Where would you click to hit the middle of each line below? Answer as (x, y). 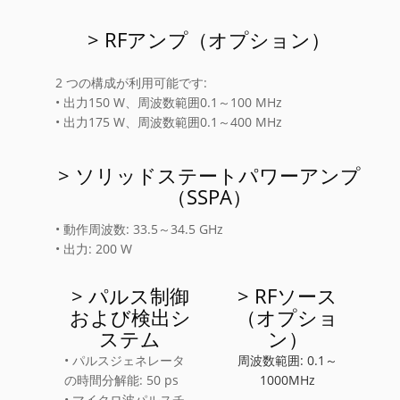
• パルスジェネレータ (125, 360)
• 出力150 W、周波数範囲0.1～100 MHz (169, 102)
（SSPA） (209, 196)
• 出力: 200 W (94, 248)
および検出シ (130, 317)
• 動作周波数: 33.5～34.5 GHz (140, 229)
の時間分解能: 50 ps (122, 379)
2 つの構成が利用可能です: (132, 82)
